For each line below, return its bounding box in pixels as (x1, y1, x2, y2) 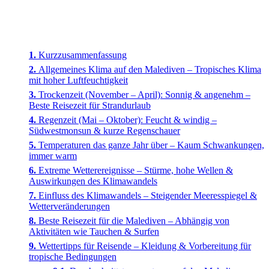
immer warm (29, 150, 77, 161)
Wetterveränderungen (29, 201, 110, 211)
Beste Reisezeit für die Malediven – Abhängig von (38, 215, 229, 226)
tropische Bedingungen (29, 251, 116, 262)
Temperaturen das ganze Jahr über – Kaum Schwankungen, (38, 139, 264, 150)
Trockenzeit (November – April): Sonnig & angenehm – (38, 89, 250, 100)
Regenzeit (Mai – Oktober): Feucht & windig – (38, 114, 217, 125)
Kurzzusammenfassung (38, 49, 127, 60)
